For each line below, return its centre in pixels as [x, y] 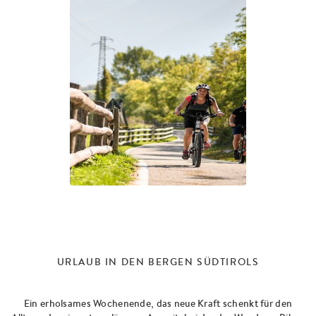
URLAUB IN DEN [102, 262]
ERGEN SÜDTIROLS [207, 262]
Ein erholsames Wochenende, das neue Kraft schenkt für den [158, 303]
